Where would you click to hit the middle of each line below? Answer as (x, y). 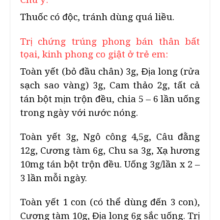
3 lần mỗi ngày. (54, 178)
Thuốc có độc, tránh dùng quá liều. (97, 17)
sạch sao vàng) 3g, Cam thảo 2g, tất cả (110, 85)
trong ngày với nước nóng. (79, 113)
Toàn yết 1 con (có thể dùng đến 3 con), (110, 202)
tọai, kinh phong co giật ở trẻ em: (94, 54)
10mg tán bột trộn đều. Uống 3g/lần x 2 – (110, 164)
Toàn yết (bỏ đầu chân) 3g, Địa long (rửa (110, 71)
